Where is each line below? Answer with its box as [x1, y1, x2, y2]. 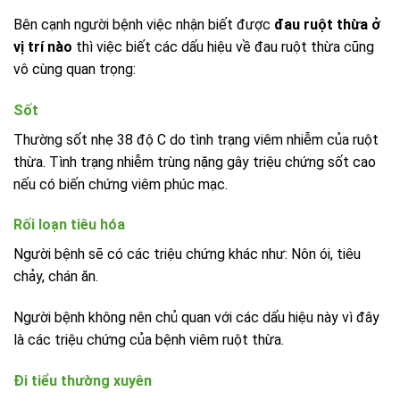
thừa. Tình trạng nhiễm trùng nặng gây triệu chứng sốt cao [13, 153, 376, 171]
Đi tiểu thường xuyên [13, 371, 152, 389]
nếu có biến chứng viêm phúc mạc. [13, 175, 228, 193]
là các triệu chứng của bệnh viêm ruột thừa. [13, 331, 284, 349]
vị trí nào [13, 37, 72, 55]
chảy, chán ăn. [13, 268, 98, 286]
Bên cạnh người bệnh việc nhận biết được [13, 15, 274, 33]
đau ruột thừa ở [274, 15, 380, 33]
